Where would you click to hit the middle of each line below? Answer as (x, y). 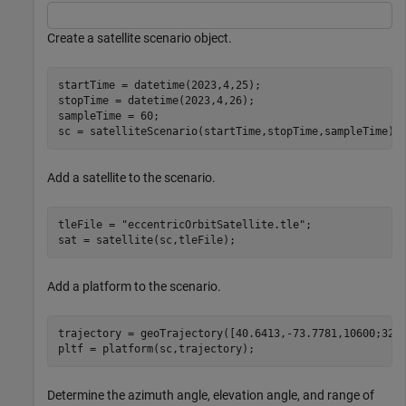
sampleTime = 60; (229, 116)
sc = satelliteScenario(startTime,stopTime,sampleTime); (229, 131)
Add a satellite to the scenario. (131, 178)
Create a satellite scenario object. (140, 38)
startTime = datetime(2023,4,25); (229, 85)
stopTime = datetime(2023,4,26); (229, 100)
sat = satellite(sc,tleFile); (146, 240)
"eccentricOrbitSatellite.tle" (213, 224)
